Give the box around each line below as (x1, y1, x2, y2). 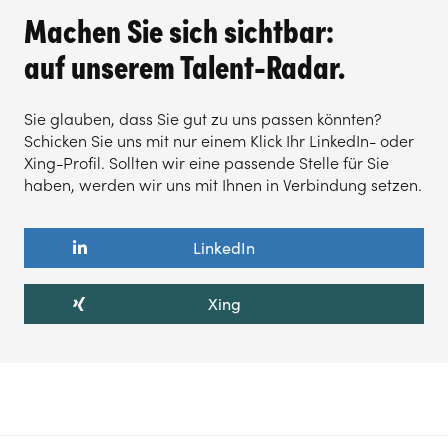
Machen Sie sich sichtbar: (24, 4, 334, 52)
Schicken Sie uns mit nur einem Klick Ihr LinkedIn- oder (24, 130, 414, 151)
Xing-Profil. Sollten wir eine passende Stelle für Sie (24, 152, 389, 173)
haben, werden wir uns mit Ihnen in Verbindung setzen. (24, 174, 422, 195)
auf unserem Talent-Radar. (24, 40, 345, 88)
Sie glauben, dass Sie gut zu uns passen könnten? (24, 108, 382, 129)
